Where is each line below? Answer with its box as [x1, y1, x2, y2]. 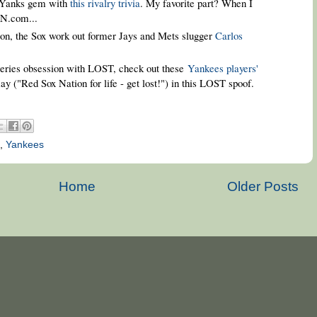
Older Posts [226, 179, 299, 195]
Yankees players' [187, 60, 258, 75]
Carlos [214, 28, 243, 42]
